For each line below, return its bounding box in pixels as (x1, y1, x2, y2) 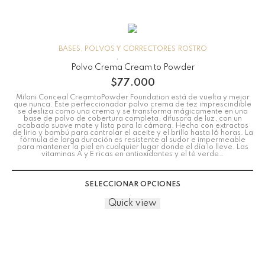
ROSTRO (177, 46, 207, 53)
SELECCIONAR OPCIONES (85, 181, 180, 188)
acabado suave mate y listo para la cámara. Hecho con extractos (17, 122, 248, 130)
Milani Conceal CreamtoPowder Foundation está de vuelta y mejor (15, 94, 250, 101)
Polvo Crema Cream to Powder (70, 63, 195, 72)
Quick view (108, 199, 157, 208)
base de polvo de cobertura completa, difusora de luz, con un (23, 115, 242, 122)
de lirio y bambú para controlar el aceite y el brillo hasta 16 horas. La (12, 130, 253, 137)
